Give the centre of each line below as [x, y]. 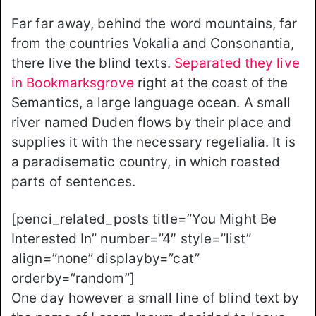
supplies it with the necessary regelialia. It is [153, 142]
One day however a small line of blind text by [156, 298]
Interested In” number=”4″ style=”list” [131, 239]
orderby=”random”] [73, 279]
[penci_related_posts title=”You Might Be [144, 219]
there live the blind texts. [93, 63]
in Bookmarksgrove [73, 83]
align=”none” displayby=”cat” [105, 259]
